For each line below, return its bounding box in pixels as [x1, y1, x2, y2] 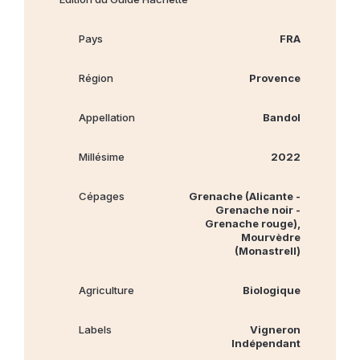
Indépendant [231, 336, 301, 350]
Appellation [79, 110, 135, 124]
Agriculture [79, 283, 134, 297]
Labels [79, 322, 112, 336]
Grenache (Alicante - [189, 189, 301, 202]
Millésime [79, 149, 125, 163]
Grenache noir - [215, 202, 301, 216]
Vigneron [250, 322, 301, 336]
